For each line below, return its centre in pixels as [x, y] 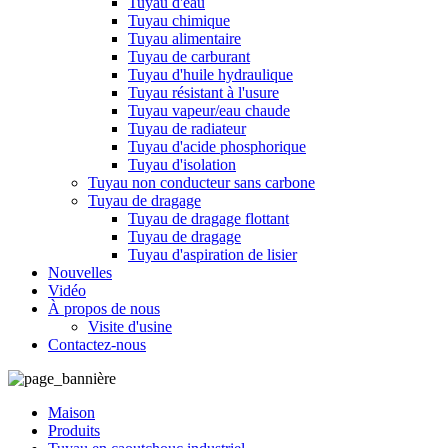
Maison [71, 412]
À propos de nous [104, 308]
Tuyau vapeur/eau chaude [209, 110]
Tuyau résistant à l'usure [203, 92]
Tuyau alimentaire [184, 38]
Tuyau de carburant [189, 56]
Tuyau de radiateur [187, 128]
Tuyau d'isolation [182, 164]
